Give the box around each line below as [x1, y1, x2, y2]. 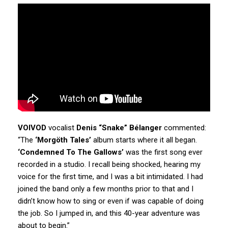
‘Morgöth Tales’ [35, 135, 91, 145]
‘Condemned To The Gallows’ [18, 148, 124, 157]
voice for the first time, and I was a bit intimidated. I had [18, 172, 203, 182]
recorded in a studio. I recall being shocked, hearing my [18, 160, 201, 169]
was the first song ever [124, 148, 203, 157]
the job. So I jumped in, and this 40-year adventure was [18, 209, 200, 218]
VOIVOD [18, 123, 46, 133]
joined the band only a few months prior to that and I [18, 184, 193, 194]
